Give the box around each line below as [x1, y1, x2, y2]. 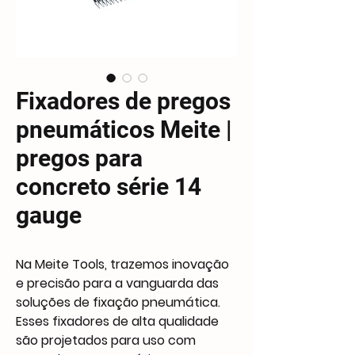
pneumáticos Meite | [16, 116, 232, 143]
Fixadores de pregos [16, 87, 231, 115]
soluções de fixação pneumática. [16, 293, 220, 311]
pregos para [16, 144, 143, 172]
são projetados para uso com [16, 331, 196, 349]
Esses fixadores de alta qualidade [16, 312, 219, 330]
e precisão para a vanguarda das [16, 274, 219, 292]
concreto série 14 [16, 173, 201, 200]
